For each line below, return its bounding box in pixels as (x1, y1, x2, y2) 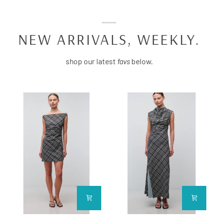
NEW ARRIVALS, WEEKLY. (18, 29, 200, 49)
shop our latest (65, 56, 117, 66)
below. (129, 56, 153, 66)
